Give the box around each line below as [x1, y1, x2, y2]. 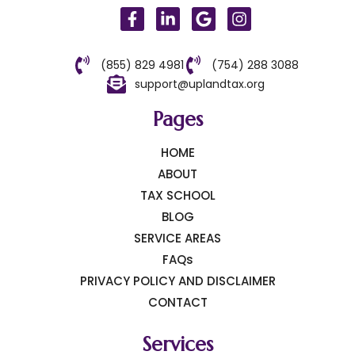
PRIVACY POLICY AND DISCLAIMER [79, 273, 276, 290]
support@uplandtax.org [134, 75, 265, 92]
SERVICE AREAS [134, 230, 221, 247]
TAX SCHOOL [139, 187, 216, 204]
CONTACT [147, 294, 208, 311]
